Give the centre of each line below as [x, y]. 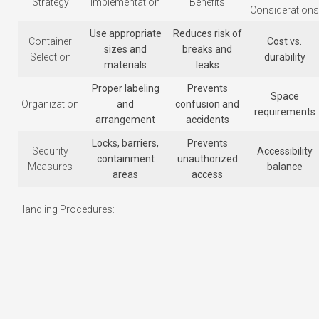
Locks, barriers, [125, 143]
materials [125, 65]
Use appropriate [125, 34]
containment [125, 159]
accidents [207, 120]
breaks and [207, 49]
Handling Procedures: [66, 210]
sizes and [125, 49]
